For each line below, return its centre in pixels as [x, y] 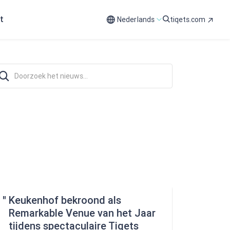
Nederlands [136, 20]
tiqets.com [188, 20]
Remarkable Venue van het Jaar [82, 213]
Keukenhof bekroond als [65, 200]
